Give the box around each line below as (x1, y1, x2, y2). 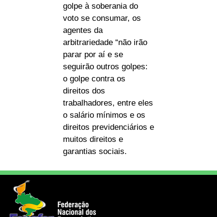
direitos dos (63, 86, 105, 96)
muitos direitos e (63, 135, 123, 144)
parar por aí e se (63, 50, 123, 60)
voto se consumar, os (63, 14, 141, 23)
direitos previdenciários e (63, 123, 154, 132)
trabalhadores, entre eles (63, 98, 153, 108)
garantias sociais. (63, 147, 129, 156)
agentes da (63, 26, 103, 35)
